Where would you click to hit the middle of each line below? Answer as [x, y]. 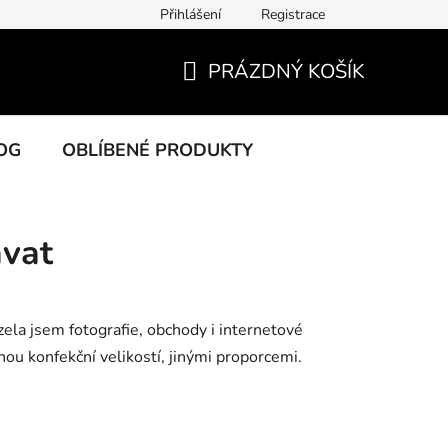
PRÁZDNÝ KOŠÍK [286, 71]
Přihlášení [190, 14]
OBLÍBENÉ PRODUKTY [157, 149]
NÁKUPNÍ [226, 95]
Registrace [293, 14]
